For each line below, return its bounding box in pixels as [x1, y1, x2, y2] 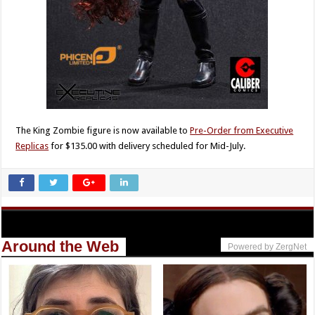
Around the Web [1, 238, 120, 255]
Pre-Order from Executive [190, 125, 294, 136]
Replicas [15, 141, 49, 151]
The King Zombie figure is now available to [15, 125, 191, 136]
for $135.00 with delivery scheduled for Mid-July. [49, 141, 246, 151]
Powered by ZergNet [227, 242, 307, 252]
